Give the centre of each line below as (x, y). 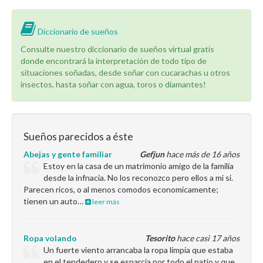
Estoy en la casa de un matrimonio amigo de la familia (139, 166)
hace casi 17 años (207, 238)
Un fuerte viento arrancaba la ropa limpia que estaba (139, 250)
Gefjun (152, 154)
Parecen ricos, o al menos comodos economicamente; (121, 189)
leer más (105, 202)
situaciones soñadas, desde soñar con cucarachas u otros (125, 73)
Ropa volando (50, 238)
